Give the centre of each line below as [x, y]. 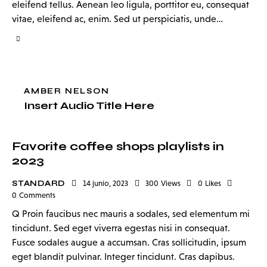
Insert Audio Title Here [89, 106]
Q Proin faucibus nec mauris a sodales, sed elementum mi [131, 213]
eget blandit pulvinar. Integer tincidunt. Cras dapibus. [123, 256]
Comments [37, 195]
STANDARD [39, 184]
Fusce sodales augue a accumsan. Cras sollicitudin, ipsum [129, 242]
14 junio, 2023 [106, 184]
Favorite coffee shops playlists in [118, 147]
